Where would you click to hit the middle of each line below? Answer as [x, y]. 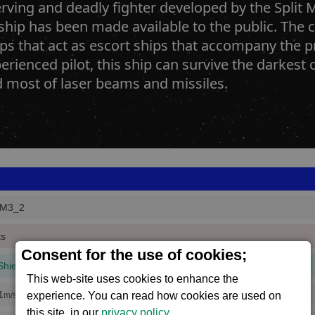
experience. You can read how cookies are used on [154, 295]
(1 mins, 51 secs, [60, 266]
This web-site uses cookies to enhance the [133, 278]
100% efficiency [124, 266]
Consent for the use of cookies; [134, 255]
